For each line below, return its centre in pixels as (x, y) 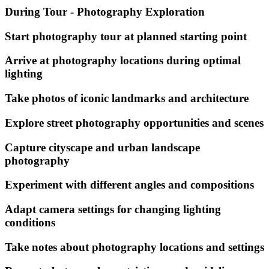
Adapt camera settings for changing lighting (113, 209)
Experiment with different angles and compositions (129, 185)
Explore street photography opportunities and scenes (134, 122)
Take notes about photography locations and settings (134, 247)
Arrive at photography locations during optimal (123, 61)
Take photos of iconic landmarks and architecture (127, 98)
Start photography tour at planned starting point (126, 36)
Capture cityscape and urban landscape (102, 147)
